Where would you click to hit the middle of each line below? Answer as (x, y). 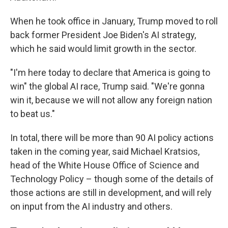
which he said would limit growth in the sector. (103, 49)
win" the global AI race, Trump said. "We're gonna (107, 86)
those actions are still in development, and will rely (111, 193)
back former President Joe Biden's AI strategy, (103, 35)
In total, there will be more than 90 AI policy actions (112, 138)
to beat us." (33, 114)
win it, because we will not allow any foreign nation (111, 100)
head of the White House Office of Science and (105, 165)
